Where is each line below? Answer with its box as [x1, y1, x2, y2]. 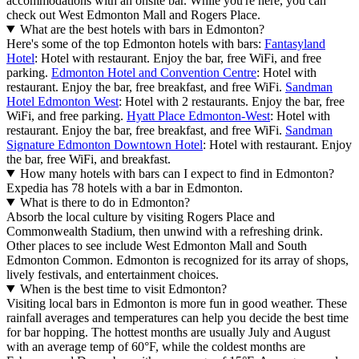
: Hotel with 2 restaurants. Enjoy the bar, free [119, 94, 345, 108]
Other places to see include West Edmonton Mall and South [6, 238, 307, 252]
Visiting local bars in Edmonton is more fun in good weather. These [6, 296, 347, 310]
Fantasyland [264, 36, 325, 50]
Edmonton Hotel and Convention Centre [51, 65, 256, 79]
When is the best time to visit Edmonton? [19, 281, 227, 296]
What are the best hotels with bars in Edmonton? [19, 22, 264, 36]
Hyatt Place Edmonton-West [127, 108, 270, 123]
